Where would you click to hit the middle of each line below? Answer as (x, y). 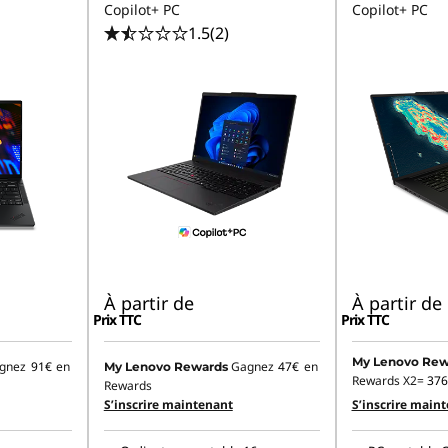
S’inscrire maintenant (168, 405)
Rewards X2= (389, 381)
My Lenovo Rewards (165, 367)
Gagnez (253, 367)
